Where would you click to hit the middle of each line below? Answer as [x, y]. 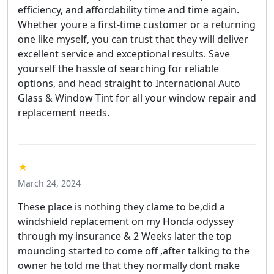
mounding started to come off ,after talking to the [134, 250]
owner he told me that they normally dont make [129, 265]
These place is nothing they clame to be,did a [121, 206]
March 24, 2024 [49, 183]
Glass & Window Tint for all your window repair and [137, 98]
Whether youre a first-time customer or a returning [137, 24]
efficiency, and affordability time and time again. [128, 9]
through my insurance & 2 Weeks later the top [125, 236]
